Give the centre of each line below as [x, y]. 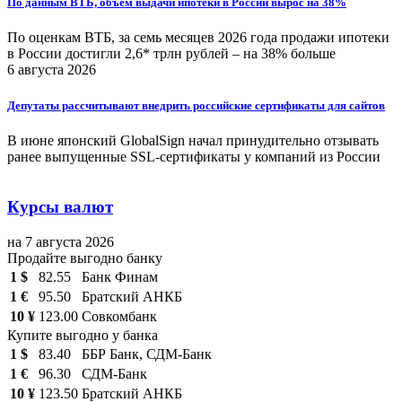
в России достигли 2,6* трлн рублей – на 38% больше [171, 54]
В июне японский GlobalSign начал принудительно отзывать [193, 140]
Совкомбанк [119, 317]
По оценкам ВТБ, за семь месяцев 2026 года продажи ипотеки [198, 38]
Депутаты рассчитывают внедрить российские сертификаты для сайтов [196, 105]
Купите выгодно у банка [83, 336]
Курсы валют [60, 207]
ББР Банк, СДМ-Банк [147, 354]
